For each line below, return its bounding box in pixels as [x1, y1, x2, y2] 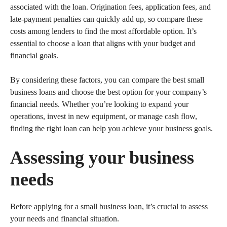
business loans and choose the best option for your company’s [10, 88, 207, 96]
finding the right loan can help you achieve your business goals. [10, 124, 213, 133]
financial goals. [10, 51, 58, 60]
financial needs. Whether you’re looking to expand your [10, 100, 188, 108]
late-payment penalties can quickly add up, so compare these [10, 15, 203, 23]
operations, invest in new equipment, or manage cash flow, [10, 112, 197, 121]
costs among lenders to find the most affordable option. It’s [10, 27, 197, 35]
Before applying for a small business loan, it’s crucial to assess [10, 202, 208, 211]
